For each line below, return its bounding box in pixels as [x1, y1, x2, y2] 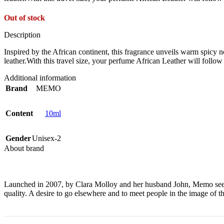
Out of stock [4, 13, 45, 22]
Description [4, 30, 40, 39]
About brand [4, 143, 44, 152]
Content [5, 108, 33, 117]
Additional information [4, 73, 76, 82]
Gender [5, 133, 31, 142]
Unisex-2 [32, 133, 61, 142]
